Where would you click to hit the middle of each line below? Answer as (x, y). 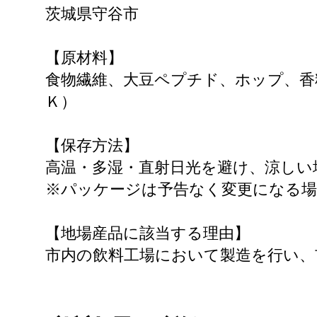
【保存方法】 (92, 145)
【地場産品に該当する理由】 (148, 233)
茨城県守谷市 (92, 14)
